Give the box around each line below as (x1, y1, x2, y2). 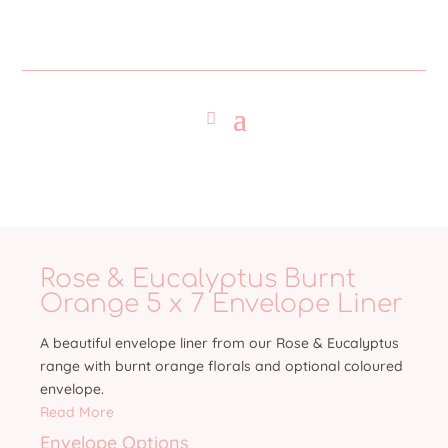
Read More (40, 403, 114, 421)
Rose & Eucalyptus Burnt (40, 265, 356, 293)
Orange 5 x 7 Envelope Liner (40, 290, 403, 318)
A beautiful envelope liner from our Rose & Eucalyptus (40, 334, 399, 352)
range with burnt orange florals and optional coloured (40, 357, 403, 375)
